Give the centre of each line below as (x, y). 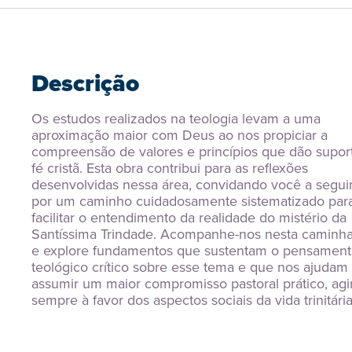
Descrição (85, 83)
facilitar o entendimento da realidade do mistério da (189, 218)
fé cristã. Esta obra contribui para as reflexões (170, 168)
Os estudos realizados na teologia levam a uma (176, 119)
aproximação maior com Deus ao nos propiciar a (180, 135)
